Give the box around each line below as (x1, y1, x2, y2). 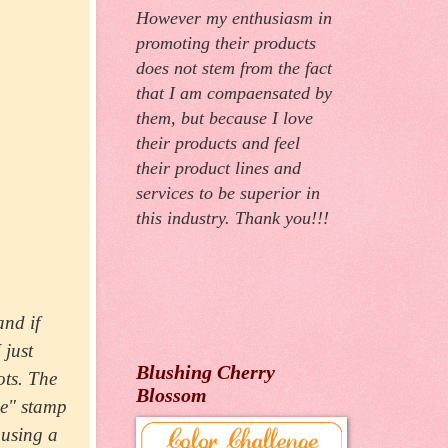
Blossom (136, 384, 207, 407)
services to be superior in (136, 183, 320, 204)
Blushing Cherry (136, 361, 275, 384)
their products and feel (136, 133, 300, 154)
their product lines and (136, 158, 301, 179)
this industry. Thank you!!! (136, 208, 329, 229)
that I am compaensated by (136, 83, 332, 104)
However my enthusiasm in (136, 8, 332, 29)
